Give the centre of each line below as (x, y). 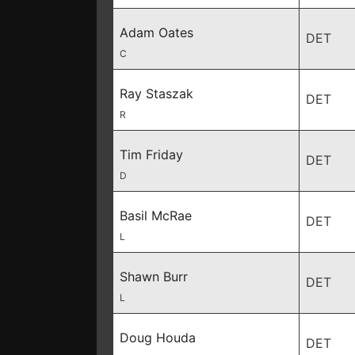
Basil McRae (156, 216)
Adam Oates (157, 32)
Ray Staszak (157, 94)
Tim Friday (151, 155)
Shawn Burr (154, 277)
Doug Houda (158, 338)
